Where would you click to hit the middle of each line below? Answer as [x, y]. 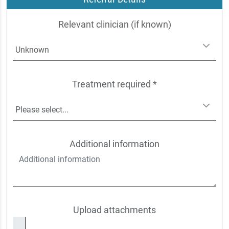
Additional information [114, 144]
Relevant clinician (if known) [114, 24]
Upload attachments [114, 210]
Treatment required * [114, 84]
